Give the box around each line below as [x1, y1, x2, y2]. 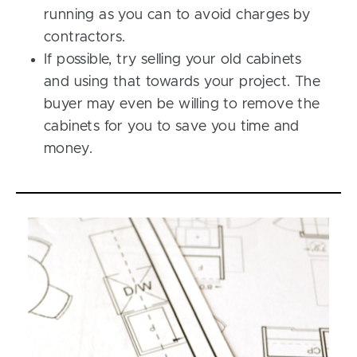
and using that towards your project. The [44, 75, 320, 89]
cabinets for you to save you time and [44, 120, 300, 134]
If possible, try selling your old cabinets [44, 53, 302, 67]
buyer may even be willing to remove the [44, 97, 320, 112]
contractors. [44, 30, 126, 45]
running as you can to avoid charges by [44, 8, 311, 22]
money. [44, 142, 93, 156]
